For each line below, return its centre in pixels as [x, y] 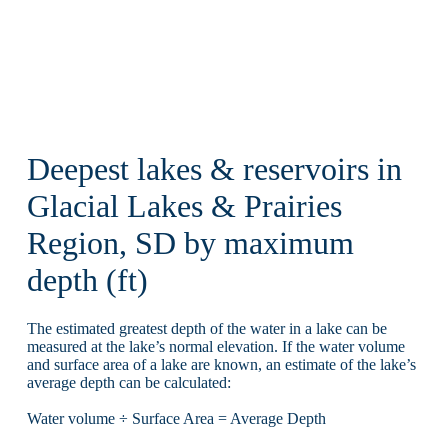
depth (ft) [87, 280]
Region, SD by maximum [190, 243]
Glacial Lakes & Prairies [184, 206]
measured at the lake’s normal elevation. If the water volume [215, 347]
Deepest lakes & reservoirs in [214, 169]
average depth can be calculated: [128, 383]
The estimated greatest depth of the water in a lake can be [206, 329]
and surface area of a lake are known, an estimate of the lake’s [221, 365]
